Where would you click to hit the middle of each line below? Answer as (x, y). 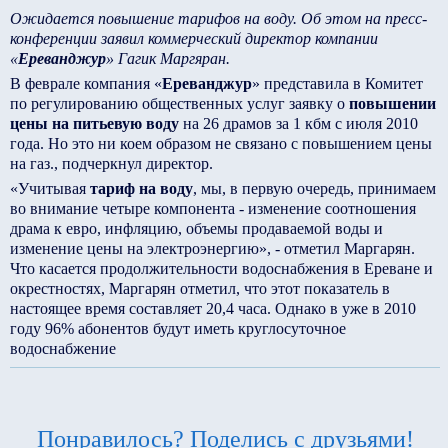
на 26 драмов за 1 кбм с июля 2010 (298, 123)
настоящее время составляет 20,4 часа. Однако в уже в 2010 (213, 308)
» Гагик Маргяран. (168, 58)
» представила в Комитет (337, 83)
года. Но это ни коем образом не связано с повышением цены (221, 143)
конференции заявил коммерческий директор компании (194, 38)
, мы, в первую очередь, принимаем (314, 188)
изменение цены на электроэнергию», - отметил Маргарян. (212, 248)
